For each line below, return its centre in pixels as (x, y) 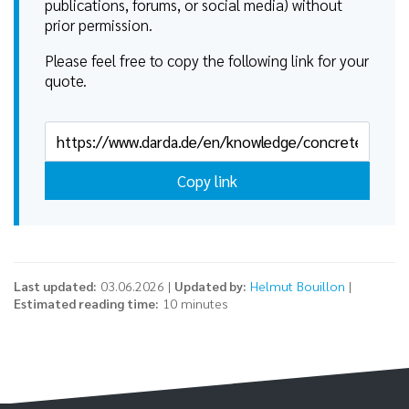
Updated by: (210, 285)
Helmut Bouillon (298, 285)
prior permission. (99, 24)
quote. (66, 80)
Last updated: (55, 285)
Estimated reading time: (86, 303)
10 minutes (194, 303)
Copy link (207, 180)
